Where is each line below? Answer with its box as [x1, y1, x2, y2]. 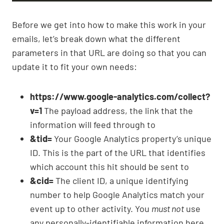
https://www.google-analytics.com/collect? [30, 90, 210, 102]
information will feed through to [30, 118, 155, 130]
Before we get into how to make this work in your [12, 18, 206, 30]
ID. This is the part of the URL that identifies [30, 146, 205, 158]
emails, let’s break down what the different [12, 32, 180, 44]
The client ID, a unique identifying [53, 174, 188, 186]
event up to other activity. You [30, 202, 151, 214]
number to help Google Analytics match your [30, 188, 204, 200]
